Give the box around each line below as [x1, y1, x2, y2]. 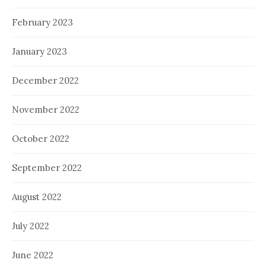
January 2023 [12, 45, 67, 57]
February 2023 [12, 16, 73, 28]
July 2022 [12, 220, 49, 232]
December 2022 [12, 74, 79, 86]
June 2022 [12, 249, 53, 261]
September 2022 [12, 161, 82, 173]
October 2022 [12, 132, 69, 144]
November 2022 [12, 103, 80, 115]
